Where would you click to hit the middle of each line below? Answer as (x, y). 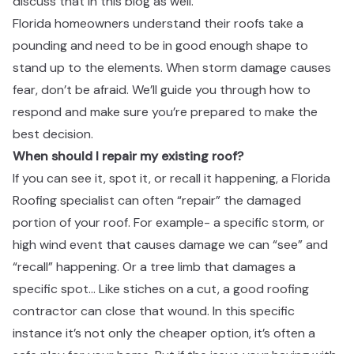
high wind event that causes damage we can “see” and (170, 245)
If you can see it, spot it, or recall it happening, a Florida (171, 179)
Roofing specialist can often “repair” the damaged (157, 201)
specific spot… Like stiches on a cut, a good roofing (161, 289)
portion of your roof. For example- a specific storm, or (169, 223)
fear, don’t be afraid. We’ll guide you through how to (162, 90)
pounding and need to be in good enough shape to (160, 46)
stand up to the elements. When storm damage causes (172, 68)
